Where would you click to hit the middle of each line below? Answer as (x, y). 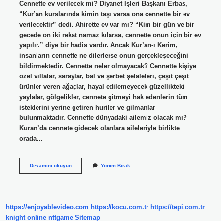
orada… (31, 138)
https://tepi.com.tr (178, 207)
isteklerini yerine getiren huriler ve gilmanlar (87, 107)
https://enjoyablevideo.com (47, 207)
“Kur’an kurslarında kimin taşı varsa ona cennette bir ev (104, 14)
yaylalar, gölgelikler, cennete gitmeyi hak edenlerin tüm (103, 97)
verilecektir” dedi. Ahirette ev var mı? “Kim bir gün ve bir (107, 24)
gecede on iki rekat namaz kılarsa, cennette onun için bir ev (110, 35)
